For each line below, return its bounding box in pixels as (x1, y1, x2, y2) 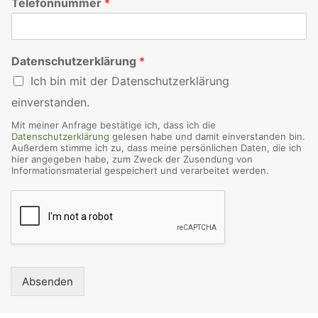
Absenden (22, 275, 73, 289)
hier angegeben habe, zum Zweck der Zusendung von (11, 153, 253, 165)
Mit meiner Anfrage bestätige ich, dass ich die (11, 119, 216, 131)
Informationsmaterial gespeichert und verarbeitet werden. (11, 165, 269, 177)
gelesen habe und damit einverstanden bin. (109, 131, 305, 143)
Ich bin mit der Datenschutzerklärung (31, 74, 229, 89)
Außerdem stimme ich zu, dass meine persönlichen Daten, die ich (11, 142, 302, 154)
